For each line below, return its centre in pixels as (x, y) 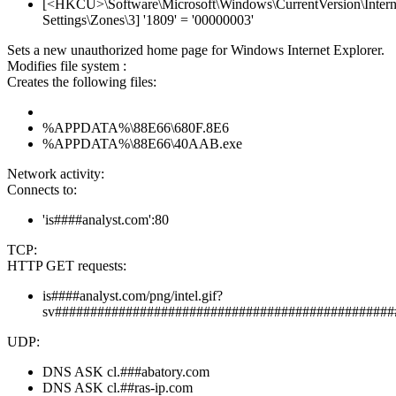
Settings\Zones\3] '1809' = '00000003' (148, 20)
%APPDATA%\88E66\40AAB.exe (142, 144)
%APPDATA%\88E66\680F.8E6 (136, 128)
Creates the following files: (82, 82)
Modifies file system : (67, 66)
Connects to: (42, 190)
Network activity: (56, 174)
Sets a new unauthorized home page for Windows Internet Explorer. (196, 50)
